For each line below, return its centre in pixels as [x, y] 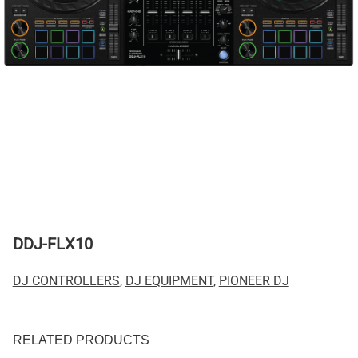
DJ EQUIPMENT [169, 280]
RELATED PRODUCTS [81, 340]
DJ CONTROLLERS [66, 280]
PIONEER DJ [254, 280]
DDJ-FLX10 [52, 243]
